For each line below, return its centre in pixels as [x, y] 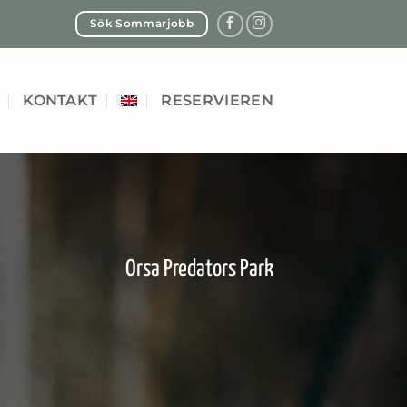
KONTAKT [60, 100]
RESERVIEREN [217, 100]
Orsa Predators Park [199, 269]
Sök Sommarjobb [142, 23]
